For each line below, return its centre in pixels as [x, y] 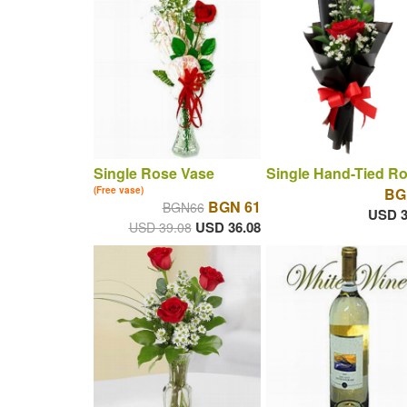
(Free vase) [118, 190]
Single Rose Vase [154, 174]
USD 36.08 [228, 228]
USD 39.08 [160, 228]
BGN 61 [234, 207]
